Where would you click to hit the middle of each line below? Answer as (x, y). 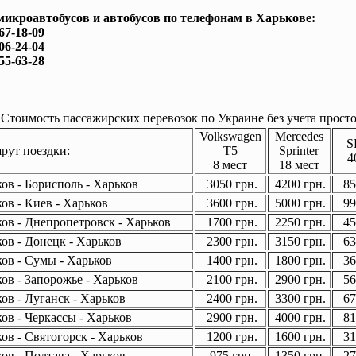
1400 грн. (230, 260)
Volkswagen (230, 136)
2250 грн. (299, 222)
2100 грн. (230, 279)
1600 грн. (299, 337)
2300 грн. (230, 241)
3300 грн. (299, 298)
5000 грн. (299, 203)
